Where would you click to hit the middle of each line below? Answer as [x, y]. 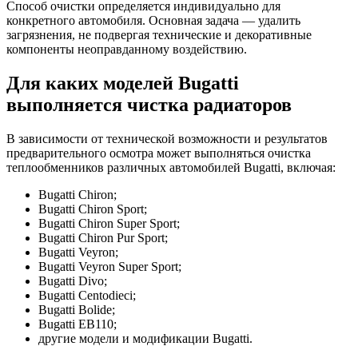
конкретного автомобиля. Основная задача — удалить [153, 20]
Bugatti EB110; [78, 324]
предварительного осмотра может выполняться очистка [159, 153]
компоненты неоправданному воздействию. [127, 49]
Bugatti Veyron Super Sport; [110, 266]
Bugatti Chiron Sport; [93, 209]
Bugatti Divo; [73, 280]
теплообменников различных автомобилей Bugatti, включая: [171, 167]
